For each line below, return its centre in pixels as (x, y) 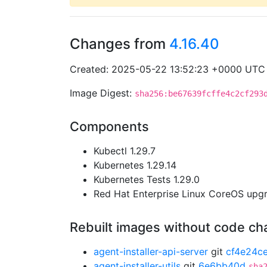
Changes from (119, 44)
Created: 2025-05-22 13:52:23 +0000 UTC (167, 69)
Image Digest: (102, 93)
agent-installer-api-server (151, 252)
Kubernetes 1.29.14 (135, 165)
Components (109, 126)
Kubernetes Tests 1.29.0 (147, 179)
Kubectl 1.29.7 (125, 151)
